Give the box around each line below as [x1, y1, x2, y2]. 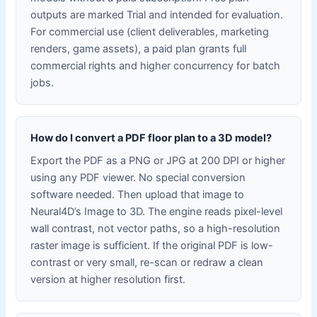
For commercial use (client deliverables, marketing [30, 25, 270, 38]
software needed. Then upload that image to [30, 188, 245, 201]
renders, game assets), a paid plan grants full [30, 42, 247, 55]
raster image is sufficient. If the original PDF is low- [30, 238, 274, 252]
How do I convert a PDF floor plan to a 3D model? [30, 131, 272, 144]
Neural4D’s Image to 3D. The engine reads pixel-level [30, 204, 283, 218]
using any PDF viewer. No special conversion [30, 171, 246, 184]
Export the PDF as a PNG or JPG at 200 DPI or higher [30, 154, 286, 167]
